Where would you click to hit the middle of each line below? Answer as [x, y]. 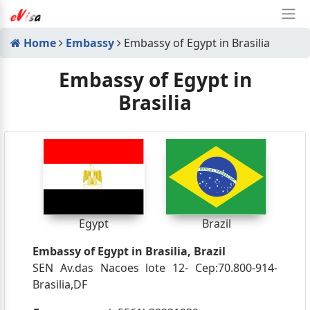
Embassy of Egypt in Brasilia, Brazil [129, 251]
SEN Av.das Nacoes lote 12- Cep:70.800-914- [155, 267]
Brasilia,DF [60, 284]
